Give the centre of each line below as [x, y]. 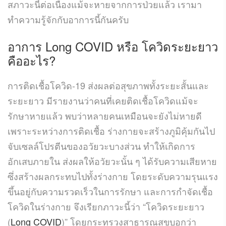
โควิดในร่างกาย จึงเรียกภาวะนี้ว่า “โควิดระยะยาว [106, 206]
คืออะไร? [32, 60]
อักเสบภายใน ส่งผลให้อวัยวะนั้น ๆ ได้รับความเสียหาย [112, 161]
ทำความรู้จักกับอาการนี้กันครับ [68, 19]
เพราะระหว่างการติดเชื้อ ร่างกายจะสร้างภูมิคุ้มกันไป [111, 130]
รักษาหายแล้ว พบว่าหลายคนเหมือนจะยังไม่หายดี [105, 115]
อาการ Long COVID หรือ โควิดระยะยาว [113, 46]
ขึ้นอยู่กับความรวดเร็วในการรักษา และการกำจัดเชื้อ [110, 191]
